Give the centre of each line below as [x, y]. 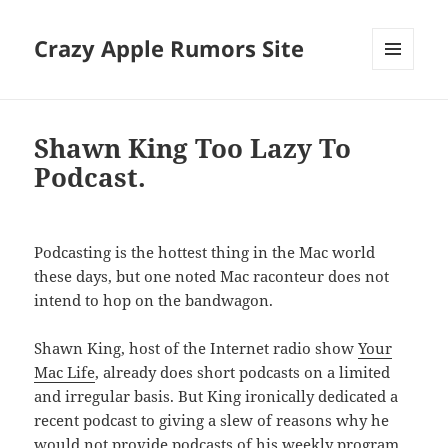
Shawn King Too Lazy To [193, 148]
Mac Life [65, 372]
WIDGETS [400, 112]
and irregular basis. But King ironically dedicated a [216, 396]
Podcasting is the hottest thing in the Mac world [205, 252]
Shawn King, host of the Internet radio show [196, 348]
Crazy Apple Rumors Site [169, 48]
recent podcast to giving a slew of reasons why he [212, 420]
